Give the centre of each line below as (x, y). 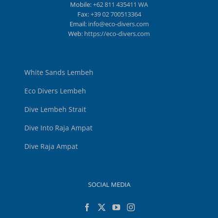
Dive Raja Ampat (51, 146)
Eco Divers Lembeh (55, 91)
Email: (79, 24)
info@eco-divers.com (118, 24)
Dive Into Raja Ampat (58, 128)
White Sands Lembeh (59, 73)
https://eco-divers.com (117, 34)
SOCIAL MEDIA (109, 185)
